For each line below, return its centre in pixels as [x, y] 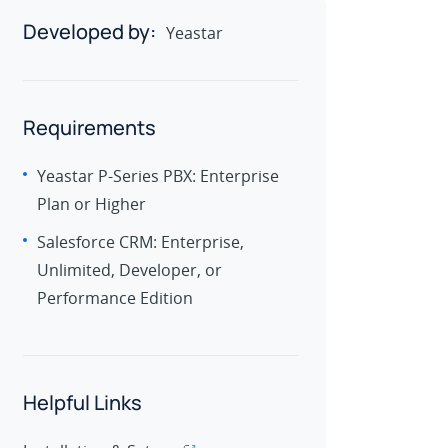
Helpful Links [82, 402]
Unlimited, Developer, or [129, 270]
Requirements [89, 127]
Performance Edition [115, 298]
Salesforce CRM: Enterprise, [140, 242]
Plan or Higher [91, 204]
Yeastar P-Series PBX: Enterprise [158, 176]
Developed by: [89, 31]
